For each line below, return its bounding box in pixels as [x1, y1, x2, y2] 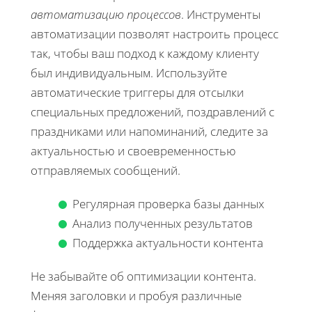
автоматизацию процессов [31, 6, 181, 23]
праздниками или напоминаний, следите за [31, 123, 268, 140]
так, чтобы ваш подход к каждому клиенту [31, 45, 259, 62]
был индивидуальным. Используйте [31, 65, 227, 81]
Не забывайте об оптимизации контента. [31, 268, 256, 285]
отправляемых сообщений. [31, 162, 180, 179]
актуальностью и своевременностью [31, 143, 236, 159]
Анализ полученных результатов [72, 215, 253, 232]
